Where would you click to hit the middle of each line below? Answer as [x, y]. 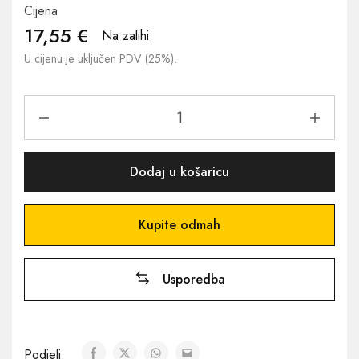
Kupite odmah [179, 225]
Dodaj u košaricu [179, 172]
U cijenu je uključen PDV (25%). [101, 58]
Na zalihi [125, 36]
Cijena [41, 11]
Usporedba [194, 279]
